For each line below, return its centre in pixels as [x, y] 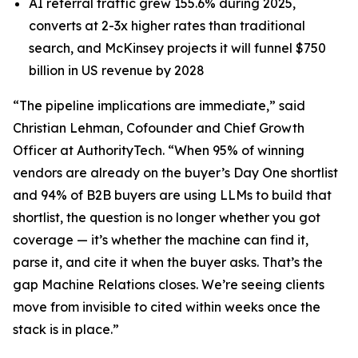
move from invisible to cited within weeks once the [167, 306]
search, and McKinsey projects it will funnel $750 [177, 48]
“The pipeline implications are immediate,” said [159, 105]
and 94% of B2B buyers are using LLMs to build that [172, 195]
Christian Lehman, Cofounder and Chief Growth [159, 127]
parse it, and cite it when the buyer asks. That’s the [168, 262]
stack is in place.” [66, 329]
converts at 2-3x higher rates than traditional [167, 25]
